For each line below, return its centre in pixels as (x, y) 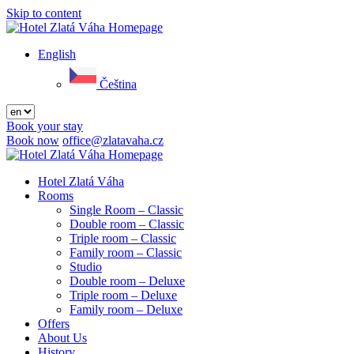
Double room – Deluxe (127, 281)
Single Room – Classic (126, 210)
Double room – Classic (127, 224)
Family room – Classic (126, 252)
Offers (54, 324)
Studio (86, 267)
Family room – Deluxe (126, 309)
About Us (62, 338)
